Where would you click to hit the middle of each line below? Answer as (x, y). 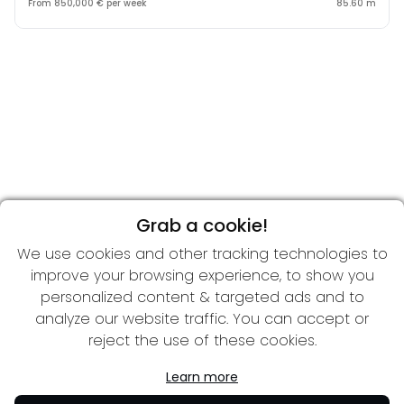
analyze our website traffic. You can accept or (202, 319)
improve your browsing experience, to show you (202, 275)
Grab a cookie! (202, 225)
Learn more (202, 377)
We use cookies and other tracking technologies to (202, 254)
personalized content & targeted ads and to (202, 297)
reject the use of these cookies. (202, 340)
